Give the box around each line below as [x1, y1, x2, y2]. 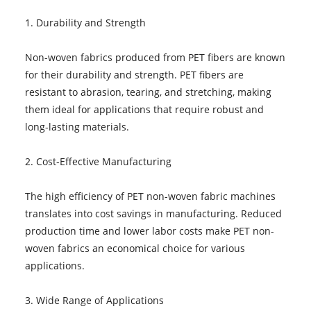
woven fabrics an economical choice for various [24, 241, 245, 255]
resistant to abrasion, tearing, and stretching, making [24, 85, 271, 99]
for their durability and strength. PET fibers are [24, 67, 244, 81]
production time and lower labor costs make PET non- [24, 224, 274, 237]
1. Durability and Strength [24, 15, 146, 29]
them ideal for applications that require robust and [24, 102, 264, 116]
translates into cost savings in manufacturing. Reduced [24, 206, 282, 220]
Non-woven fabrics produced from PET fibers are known [24, 50, 285, 64]
